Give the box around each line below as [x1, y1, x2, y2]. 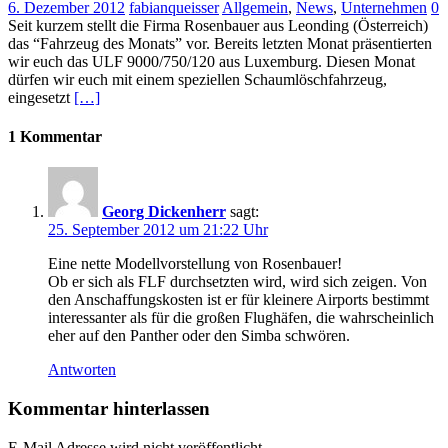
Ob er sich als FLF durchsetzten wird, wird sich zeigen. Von [48, 273, 427, 291]
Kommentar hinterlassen [8, 397, 210, 419]
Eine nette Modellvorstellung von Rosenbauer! [48, 255, 342, 273]
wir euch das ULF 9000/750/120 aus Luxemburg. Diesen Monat [8, 52, 415, 70]
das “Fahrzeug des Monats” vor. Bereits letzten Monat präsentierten [8, 34, 432, 52]
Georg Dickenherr [102, 203, 226, 221]
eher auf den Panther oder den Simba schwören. [48, 327, 350, 345]
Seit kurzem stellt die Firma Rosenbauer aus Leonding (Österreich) [8, 16, 428, 34]
